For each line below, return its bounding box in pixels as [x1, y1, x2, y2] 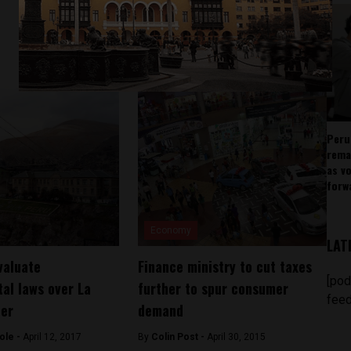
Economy [150, 225, 191, 236]
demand [137, 300, 183, 320]
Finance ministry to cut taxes [137, 256, 312, 277]
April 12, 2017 [22, 331, 81, 342]
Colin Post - [150, 331, 207, 342]
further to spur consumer [137, 278, 288, 299]
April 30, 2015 [206, 331, 266, 342]
